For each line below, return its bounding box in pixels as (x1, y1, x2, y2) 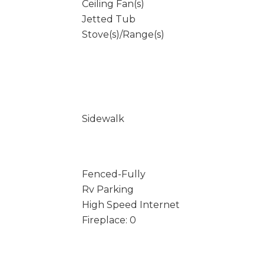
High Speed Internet (81, 199, 180, 210)
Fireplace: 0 (81, 214, 136, 226)
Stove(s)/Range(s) (81, 29, 164, 40)
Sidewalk (81, 113, 124, 124)
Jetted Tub (81, 14, 136, 25)
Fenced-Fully (81, 169, 146, 180)
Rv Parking (81, 184, 134, 195)
